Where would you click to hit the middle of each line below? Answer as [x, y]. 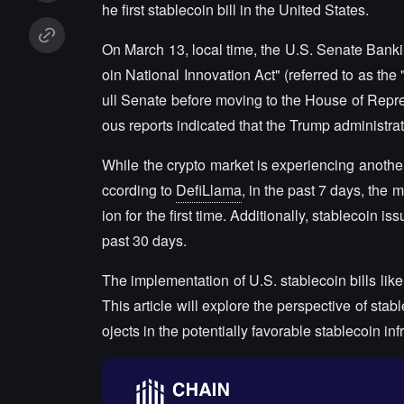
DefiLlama [209, 190]
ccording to [139, 190]
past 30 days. [145, 240]
